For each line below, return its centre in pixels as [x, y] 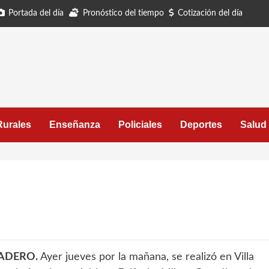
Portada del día [36, 13]
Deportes [201, 125]
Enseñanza [75, 125]
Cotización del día [210, 13]
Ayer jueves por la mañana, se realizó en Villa [146, 257]
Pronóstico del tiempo [123, 13]
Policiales [140, 125]
